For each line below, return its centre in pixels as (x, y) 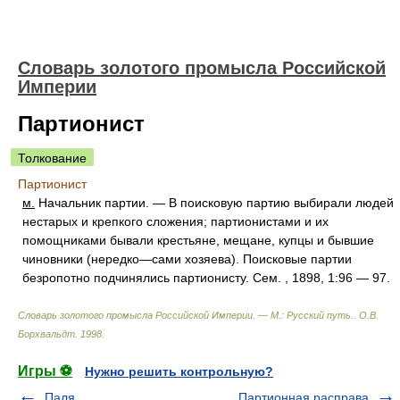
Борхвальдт (46, 334)
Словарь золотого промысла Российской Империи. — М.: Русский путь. (186, 315)
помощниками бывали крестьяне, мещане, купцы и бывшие (198, 240)
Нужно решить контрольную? (179, 371)
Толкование (52, 158)
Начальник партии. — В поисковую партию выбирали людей (214, 203)
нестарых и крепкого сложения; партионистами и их (175, 221)
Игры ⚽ (45, 371)
